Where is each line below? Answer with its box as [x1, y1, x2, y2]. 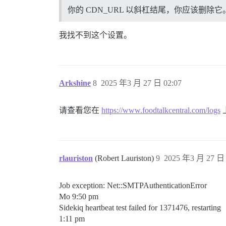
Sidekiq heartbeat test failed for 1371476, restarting [59, 203, 221, 212]
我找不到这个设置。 [59, 30, 132, 39]
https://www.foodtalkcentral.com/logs [101, 105, 220, 115]
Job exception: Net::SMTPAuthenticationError [59, 181, 207, 190]
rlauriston [59, 153, 93, 162]
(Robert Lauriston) [95, 153, 156, 162]
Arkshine [59, 78, 91, 87]
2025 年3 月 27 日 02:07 [101, 78, 182, 87]
